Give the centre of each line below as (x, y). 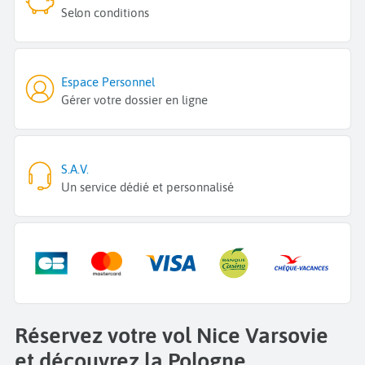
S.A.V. (75, 169)
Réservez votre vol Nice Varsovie (172, 335)
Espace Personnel (108, 82)
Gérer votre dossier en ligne (135, 100)
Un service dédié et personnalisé (148, 187)
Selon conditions (106, 13)
